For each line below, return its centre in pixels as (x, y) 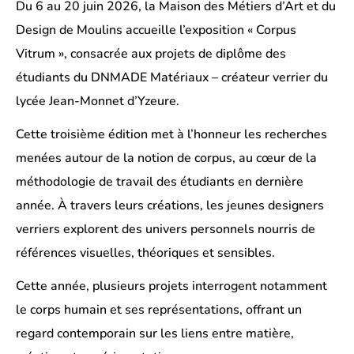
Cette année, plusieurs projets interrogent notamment (171, 286)
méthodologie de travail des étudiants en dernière (160, 182)
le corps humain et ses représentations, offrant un (159, 310)
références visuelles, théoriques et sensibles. (145, 253)
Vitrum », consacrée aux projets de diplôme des (151, 54)
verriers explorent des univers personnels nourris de (166, 229)
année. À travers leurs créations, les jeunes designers (170, 205)
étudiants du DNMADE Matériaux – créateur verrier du (172, 77)
